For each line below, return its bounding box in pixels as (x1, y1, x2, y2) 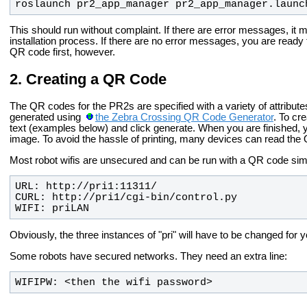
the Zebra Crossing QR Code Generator (95, 111, 273, 123)
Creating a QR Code (26, 70, 167, 88)
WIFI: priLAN (14, 203, 89, 214)
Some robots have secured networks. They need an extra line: (10, 250, 287, 262)
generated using (10, 111, 84, 123)
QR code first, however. (10, 47, 115, 58)
